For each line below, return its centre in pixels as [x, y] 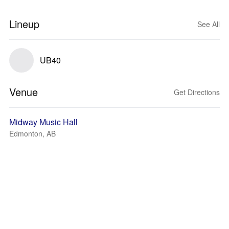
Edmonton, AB [32, 133]
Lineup [24, 24]
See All [209, 24]
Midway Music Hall [43, 122]
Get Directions [197, 92]
